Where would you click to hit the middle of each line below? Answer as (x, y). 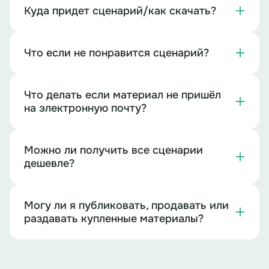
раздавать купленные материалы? (114, 219)
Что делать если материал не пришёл (122, 95)
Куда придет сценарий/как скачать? (120, 11)
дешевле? (49, 163)
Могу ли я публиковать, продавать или (126, 205)
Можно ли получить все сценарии (113, 150)
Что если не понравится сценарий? (116, 53)
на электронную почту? (85, 108)
